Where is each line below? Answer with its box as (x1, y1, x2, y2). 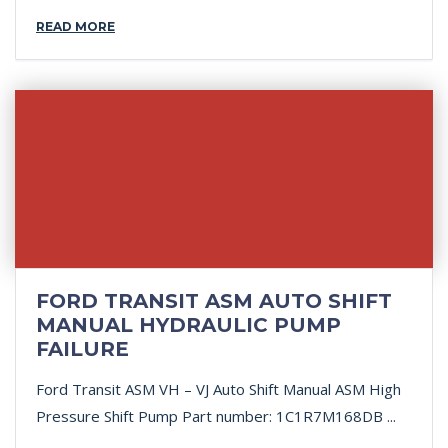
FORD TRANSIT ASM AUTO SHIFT (36, 289, 392, 313)
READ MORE (36, 19, 115, 34)
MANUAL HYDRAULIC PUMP (36, 313, 341, 337)
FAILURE (36, 337, 129, 361)
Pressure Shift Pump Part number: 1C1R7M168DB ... (36, 406, 396, 426)
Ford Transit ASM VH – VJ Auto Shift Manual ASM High (36, 379, 401, 399)
